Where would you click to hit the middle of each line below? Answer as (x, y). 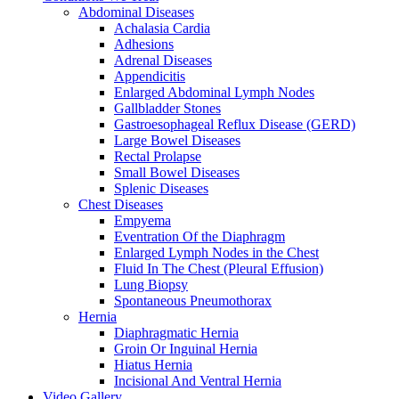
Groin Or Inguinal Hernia (186, 349)
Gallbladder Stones (167, 108)
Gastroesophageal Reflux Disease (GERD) (235, 124)
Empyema (142, 220)
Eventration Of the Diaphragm (199, 236)
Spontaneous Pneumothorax (193, 301)
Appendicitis (150, 76)
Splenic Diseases (161, 188)
